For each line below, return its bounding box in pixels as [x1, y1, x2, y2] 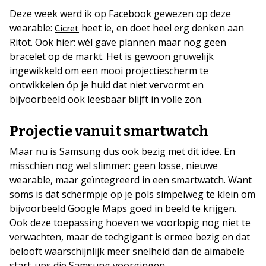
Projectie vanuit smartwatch [9, 123, 208, 140]
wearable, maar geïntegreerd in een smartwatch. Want [9, 173, 252, 187]
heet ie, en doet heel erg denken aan [79, 21, 244, 35]
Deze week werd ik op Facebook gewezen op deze [9, 7, 231, 21]
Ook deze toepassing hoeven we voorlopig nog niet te [9, 216, 251, 230]
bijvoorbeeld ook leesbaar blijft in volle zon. [9, 93, 203, 106]
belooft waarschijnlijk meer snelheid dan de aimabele [9, 245, 245, 258]
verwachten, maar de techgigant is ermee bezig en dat [9, 230, 250, 244]
